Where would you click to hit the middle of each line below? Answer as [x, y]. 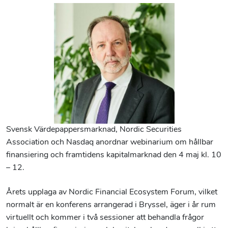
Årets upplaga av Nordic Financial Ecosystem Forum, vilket [112, 193]
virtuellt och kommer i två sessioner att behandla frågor [105, 218]
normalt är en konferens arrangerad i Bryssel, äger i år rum [111, 205]
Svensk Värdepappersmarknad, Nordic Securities [94, 130]
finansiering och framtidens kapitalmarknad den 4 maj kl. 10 [114, 155]
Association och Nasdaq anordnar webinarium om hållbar [110, 142]
